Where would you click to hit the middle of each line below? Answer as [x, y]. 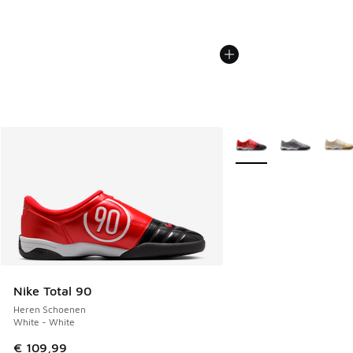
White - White [44, 322]
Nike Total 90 [52, 291]
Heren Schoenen [50, 310]
